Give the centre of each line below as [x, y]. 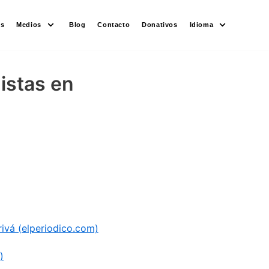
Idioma [201, 24]
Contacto [114, 24]
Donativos [160, 24]
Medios [29, 24]
